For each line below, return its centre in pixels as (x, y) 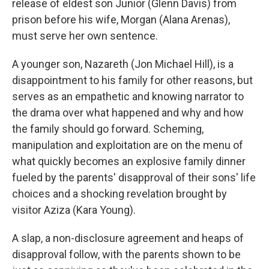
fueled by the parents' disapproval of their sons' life (134, 177)
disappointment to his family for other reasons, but (132, 80)
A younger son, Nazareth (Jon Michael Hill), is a (123, 64)
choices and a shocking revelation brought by (119, 194)
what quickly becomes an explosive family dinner (129, 161)
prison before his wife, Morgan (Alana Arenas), (121, 20)
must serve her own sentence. (85, 36)
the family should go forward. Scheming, (108, 129)
